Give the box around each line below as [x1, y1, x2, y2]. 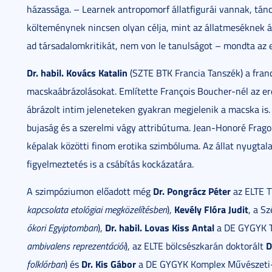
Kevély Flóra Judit [174, 202, 248, 216]
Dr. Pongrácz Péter [153, 184, 231, 198]
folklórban [27, 257, 65, 271]
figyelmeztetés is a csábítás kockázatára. [27, 157, 194, 171]
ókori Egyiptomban [27, 221, 98, 234]
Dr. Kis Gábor [81, 257, 136, 271]
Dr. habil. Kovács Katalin [27, 66, 127, 80]
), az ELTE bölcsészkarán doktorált [125, 239, 266, 253]
